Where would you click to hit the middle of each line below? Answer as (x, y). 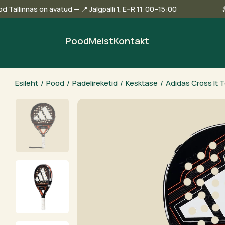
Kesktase (142, 83)
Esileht (27, 83)
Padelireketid (95, 83)
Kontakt (131, 40)
